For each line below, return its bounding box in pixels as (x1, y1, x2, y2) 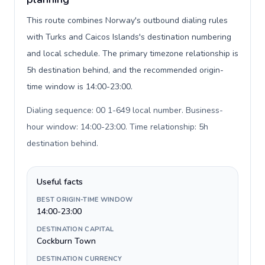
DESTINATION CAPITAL (37, 225, 114, 234)
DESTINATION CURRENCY (37, 254, 122, 263)
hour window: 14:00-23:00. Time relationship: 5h (27, 121, 208, 132)
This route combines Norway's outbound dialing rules (27, 15, 228, 26)
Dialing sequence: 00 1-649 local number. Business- (27, 105, 223, 116)
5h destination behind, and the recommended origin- (27, 64, 224, 76)
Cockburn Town (37, 235, 96, 247)
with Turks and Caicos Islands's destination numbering (27, 31, 231, 43)
